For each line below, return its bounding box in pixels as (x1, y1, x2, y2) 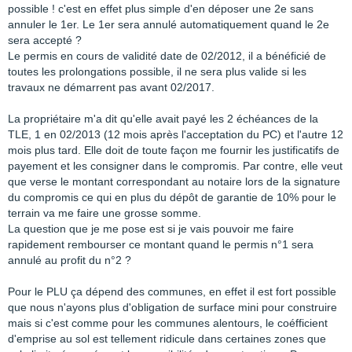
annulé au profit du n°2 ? (8, 254, 131, 266)
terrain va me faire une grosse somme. (8, 207, 201, 219)
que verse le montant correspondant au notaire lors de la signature (8, 175, 340, 188)
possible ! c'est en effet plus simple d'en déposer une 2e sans (8, 2, 313, 15)
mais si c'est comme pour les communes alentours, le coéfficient (8, 317, 328, 329)
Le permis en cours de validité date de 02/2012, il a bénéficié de (8, 49, 326, 62)
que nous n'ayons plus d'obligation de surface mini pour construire (8, 301, 337, 313)
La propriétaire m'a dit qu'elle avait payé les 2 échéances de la (8, 112, 318, 125)
